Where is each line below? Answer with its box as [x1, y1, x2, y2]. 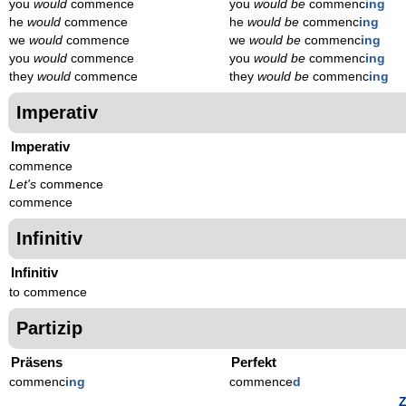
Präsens [11, 353, 63, 370]
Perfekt [231, 353, 277, 370]
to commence [9, 285, 87, 299]
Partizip [16, 317, 82, 338]
